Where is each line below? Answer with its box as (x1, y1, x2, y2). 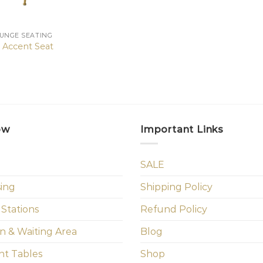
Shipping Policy (140, 181, 213, 193)
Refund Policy (140, 204, 207, 215)
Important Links (140, 123, 224, 135)
